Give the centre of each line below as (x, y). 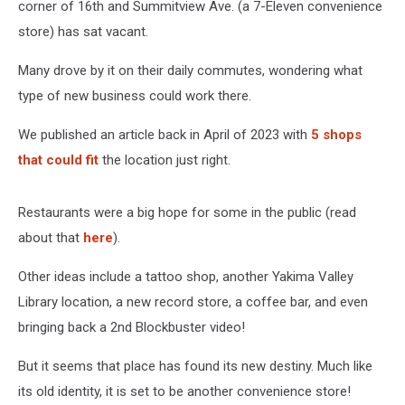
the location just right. (165, 160)
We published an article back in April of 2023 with (165, 135)
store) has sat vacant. (83, 32)
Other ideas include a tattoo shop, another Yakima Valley (186, 277)
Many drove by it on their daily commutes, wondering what (190, 71)
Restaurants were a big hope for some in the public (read (187, 212)
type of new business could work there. (135, 96)
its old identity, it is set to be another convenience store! (184, 391)
